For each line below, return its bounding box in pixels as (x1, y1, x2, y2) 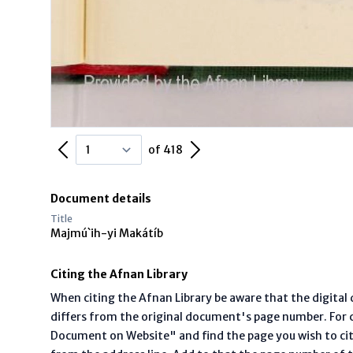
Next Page (198, 138, 258, 154)
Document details (50, 191, 151, 206)
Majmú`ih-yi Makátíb (50, 226, 163, 240)
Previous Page (62, 138, 147, 154)
